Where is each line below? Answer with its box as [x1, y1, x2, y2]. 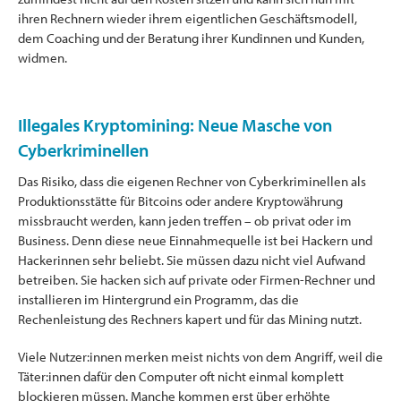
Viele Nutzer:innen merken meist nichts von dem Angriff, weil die [18, 347, 383, 365]
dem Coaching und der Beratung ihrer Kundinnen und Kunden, [18, 29, 364, 47]
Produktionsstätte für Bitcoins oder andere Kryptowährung [18, 192, 343, 209]
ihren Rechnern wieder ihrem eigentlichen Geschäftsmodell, [18, 9, 357, 27]
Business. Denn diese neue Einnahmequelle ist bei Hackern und [18, 231, 372, 249]
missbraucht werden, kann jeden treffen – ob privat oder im [18, 211, 352, 229]
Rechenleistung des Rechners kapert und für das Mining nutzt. [18, 310, 362, 328]
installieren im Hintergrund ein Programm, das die [18, 290, 299, 308]
